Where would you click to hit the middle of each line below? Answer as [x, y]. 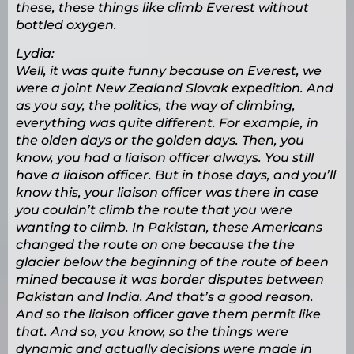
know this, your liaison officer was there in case [167, 193]
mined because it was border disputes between [170, 280]
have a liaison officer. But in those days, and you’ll [176, 175]
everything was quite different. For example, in [167, 123]
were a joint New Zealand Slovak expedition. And [175, 88]
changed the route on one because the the [155, 245]
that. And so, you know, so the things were [152, 332]
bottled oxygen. [66, 25]
